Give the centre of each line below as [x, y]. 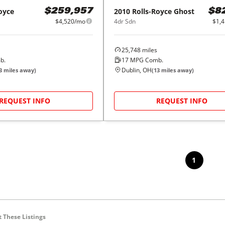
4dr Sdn [125, 21]
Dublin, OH [136, 70]
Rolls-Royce [152, 11]
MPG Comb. [146, 60]
